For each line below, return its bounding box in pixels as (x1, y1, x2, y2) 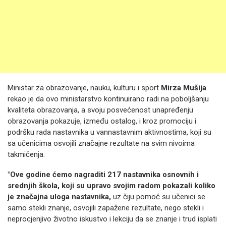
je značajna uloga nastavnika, (8, 192, 111, 201)
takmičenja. (8, 150, 45, 159)
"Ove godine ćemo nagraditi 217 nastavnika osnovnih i (8, 170, 199, 179)
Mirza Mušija (161, 83, 206, 92)
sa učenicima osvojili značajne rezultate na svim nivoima (8, 139, 195, 148)
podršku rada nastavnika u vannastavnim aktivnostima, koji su (8, 128, 211, 137)
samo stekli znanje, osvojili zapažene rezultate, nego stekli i (8, 203, 204, 212)
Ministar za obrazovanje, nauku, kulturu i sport (8, 83, 161, 92)
